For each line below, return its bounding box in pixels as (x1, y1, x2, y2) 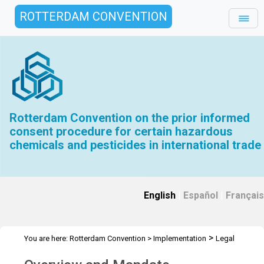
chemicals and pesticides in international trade (9, 138, 262, 152)
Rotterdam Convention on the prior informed (9, 111, 250, 125)
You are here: (24, 234, 70, 243)
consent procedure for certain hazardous (9, 124, 233, 138)
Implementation (153, 234, 206, 243)
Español (183, 190, 218, 201)
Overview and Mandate (60, 248, 137, 257)
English (144, 190, 176, 201)
